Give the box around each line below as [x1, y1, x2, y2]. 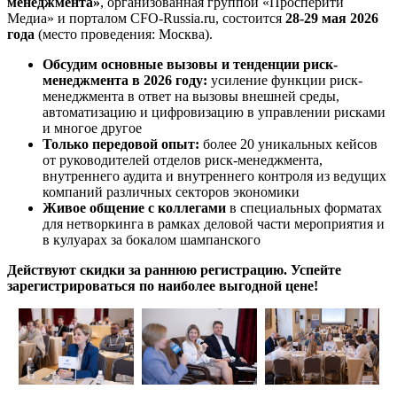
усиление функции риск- [207, 72, 362, 88]
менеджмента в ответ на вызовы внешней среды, [43, 88, 339, 104]
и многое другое [43, 120, 142, 136]
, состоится [215, 10, 285, 26]
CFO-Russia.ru [130, 10, 215, 26]
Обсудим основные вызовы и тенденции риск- [43, 56, 338, 72]
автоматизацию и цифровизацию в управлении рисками [43, 104, 385, 120]
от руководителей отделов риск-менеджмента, [43, 152, 323, 167]
